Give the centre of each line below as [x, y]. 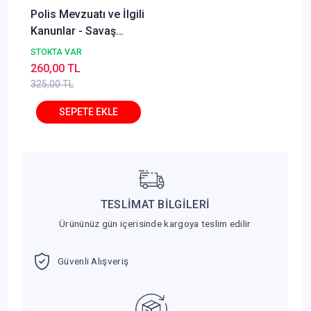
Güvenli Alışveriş [93, 261]
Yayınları [52, 47]
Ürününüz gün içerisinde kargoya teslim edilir [155, 223]
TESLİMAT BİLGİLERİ [155, 204]
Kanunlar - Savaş [73, 31]
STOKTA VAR [56, 52]
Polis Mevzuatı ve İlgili [87, 14]
